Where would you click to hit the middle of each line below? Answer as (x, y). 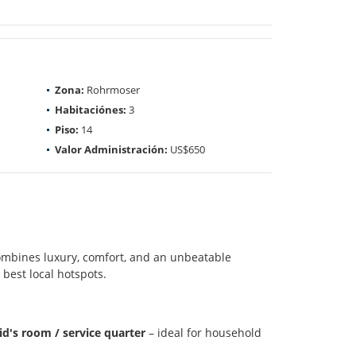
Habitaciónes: (91, 109)
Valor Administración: (111, 149)
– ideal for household (203, 332)
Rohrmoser (112, 89)
